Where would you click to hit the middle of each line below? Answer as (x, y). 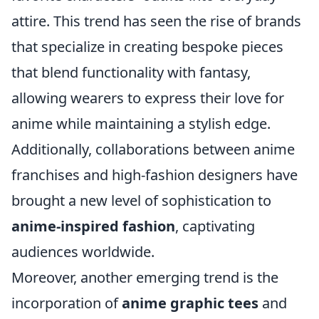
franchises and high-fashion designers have (155, 175)
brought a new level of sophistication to (141, 200)
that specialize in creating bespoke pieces (147, 47)
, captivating (215, 226)
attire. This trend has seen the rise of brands (156, 21)
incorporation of (67, 303)
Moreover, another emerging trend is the (145, 277)
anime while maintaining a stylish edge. (141, 124)
